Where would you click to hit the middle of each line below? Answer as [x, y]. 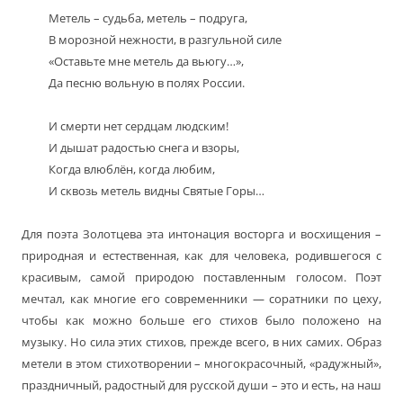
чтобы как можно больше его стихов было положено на [201, 321]
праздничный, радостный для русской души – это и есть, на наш [201, 385]
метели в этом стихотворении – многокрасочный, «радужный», [201, 364]
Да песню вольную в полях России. [147, 83]
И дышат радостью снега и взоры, [144, 148]
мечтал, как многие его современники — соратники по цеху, [201, 299]
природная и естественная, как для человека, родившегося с [201, 256]
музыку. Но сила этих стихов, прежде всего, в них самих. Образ [201, 342]
